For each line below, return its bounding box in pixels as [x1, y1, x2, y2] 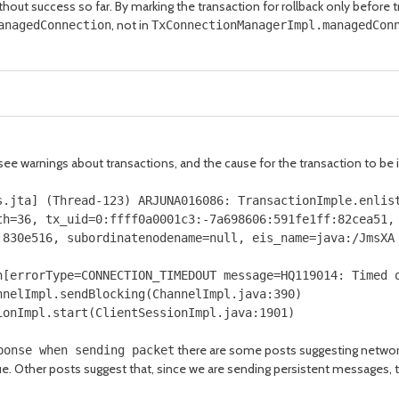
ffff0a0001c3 [110, 212, 195, 226]
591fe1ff [273, 212, 330, 226]
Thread [53, 193, 95, 208]
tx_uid [38, 212, 88, 226]
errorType [10, 268, 74, 282]
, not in [111, 17, 151, 33]
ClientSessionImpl [95, 305, 216, 320]
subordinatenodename [60, 231, 202, 245]
